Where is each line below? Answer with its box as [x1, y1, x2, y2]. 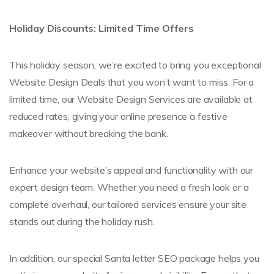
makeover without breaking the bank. [9, 127, 168, 139]
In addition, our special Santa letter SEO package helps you [9, 251, 259, 264]
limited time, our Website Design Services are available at [9, 92, 253, 105]
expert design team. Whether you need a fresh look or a [9, 180, 249, 193]
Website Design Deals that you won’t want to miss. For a [9, 75, 254, 88]
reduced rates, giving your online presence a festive [9, 109, 228, 122]
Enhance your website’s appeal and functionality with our [9, 163, 254, 176]
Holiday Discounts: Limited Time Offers [9, 21, 194, 34]
